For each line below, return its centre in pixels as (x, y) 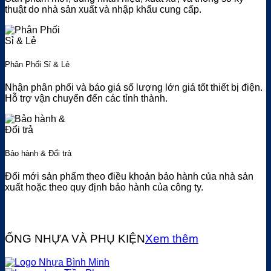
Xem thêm (172, 239)
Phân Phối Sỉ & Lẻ (37, 64)
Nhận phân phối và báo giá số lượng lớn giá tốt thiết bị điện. (134, 87)
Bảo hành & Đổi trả (38, 154)
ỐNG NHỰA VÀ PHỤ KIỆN (75, 239)
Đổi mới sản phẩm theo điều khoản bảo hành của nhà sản (129, 177)
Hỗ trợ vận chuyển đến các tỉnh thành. (86, 98)
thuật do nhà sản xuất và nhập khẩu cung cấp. (103, 9)
